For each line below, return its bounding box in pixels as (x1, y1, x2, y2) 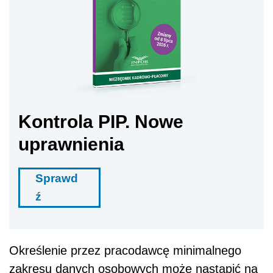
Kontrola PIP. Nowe (18, 112, 183, 132)
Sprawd (35, 172, 78, 185)
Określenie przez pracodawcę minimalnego (9, 244, 241, 258)
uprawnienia (18, 134, 124, 155)
